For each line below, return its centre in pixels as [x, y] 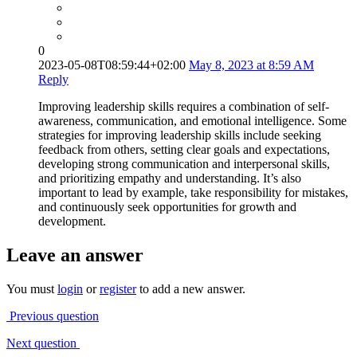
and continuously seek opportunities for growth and [167, 207]
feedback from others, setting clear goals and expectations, [184, 150]
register [118, 289]
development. [72, 222]
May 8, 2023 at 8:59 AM [251, 65]
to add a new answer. [191, 289]
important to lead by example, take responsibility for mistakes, [193, 193]
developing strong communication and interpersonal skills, [184, 164]
